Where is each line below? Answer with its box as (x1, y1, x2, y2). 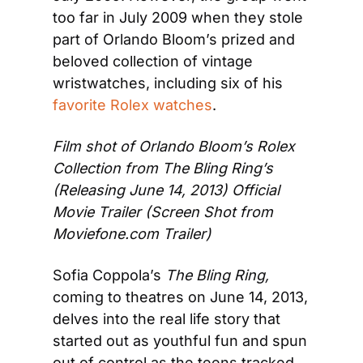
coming (53, 288, 104, 305)
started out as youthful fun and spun (53, 332, 307, 349)
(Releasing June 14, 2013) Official (53, 181, 280, 199)
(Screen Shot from (145, 203, 273, 220)
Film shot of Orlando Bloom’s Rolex (53, 138, 295, 155)
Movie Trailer (53, 203, 145, 220)
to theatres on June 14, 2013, (108, 288, 308, 305)
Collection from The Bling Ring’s (53, 160, 273, 177)
